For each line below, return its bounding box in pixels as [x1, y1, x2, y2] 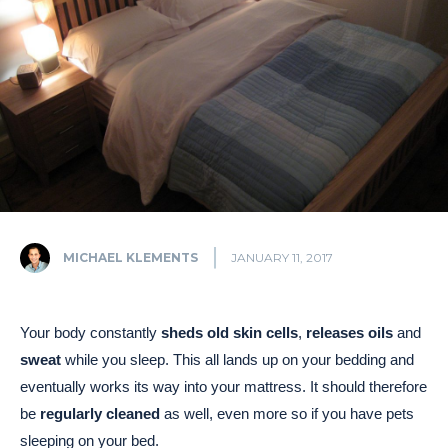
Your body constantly [20, 324, 161, 342]
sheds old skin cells [161, 324, 298, 342]
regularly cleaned [40, 405, 160, 423]
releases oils [306, 324, 393, 342]
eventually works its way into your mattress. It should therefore [20, 378, 427, 396]
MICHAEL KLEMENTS [63, 249, 198, 265]
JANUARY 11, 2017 [231, 250, 333, 266]
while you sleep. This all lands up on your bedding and [61, 351, 414, 369]
